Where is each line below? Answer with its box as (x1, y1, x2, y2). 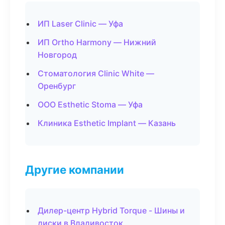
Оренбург (38, 81, 76, 91)
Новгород (38, 50, 77, 60)
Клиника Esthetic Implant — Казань (38, 118, 176, 128)
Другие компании (25, 163, 124, 176)
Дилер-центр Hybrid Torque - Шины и (38, 205, 185, 215)
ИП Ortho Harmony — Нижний (38, 37, 156, 47)
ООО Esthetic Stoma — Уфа (38, 99, 143, 109)
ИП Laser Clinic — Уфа (38, 19, 123, 29)
